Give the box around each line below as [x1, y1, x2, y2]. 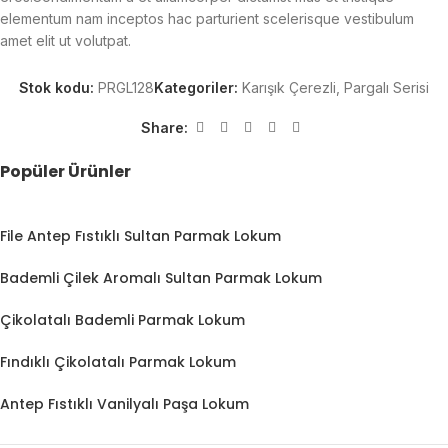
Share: [140, 118, 188, 136]
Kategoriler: [154, 79, 238, 97]
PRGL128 [98, 79, 154, 97]
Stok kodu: [19, 79, 98, 97]
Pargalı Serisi [344, 79, 429, 97]
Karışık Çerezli [242, 79, 336, 97]
